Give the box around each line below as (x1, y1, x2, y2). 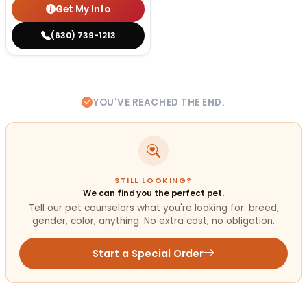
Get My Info (56, 2, 110, 16)
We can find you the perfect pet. (82, 186, 225, 199)
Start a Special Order (92, 247, 204, 261)
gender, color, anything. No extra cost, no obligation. (32, 214, 275, 228)
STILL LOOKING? (114, 175, 193, 186)
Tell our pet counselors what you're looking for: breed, (28, 201, 279, 215)
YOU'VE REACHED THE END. (93, 96, 225, 110)
